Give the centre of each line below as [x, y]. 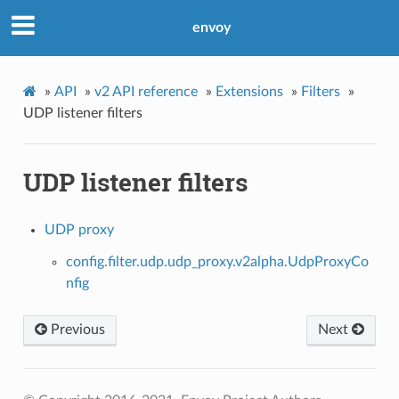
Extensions [249, 91]
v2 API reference [146, 91]
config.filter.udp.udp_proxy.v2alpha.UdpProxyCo [217, 262]
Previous [76, 330]
